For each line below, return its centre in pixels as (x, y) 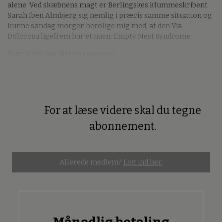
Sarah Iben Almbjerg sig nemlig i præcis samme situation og (110, 16)
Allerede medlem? (91, 162)
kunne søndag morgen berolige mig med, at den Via (95, 26)
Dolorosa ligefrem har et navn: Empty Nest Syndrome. (100, 37)
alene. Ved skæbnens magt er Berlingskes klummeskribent (108, 5)
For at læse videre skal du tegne (123, 110)
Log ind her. (143, 162)
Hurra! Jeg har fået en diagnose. (63, 54)
